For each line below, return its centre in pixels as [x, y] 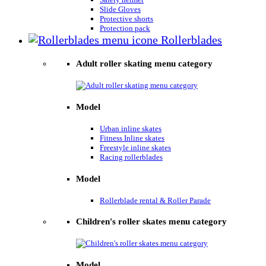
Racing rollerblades [131, 157]
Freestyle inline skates [135, 147]
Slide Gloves [120, 9]
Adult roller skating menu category [144, 63]
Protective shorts [126, 18]
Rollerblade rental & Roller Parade [155, 200]
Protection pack [125, 28]
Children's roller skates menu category [151, 222]
